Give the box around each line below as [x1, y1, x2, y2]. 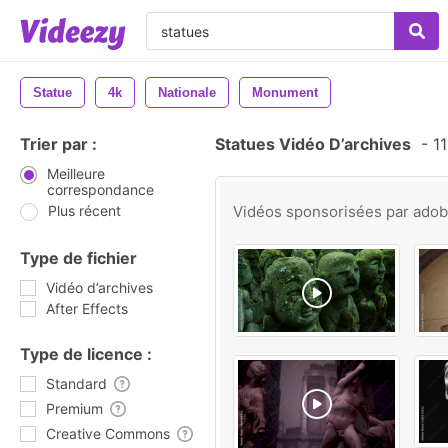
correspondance [46, 181, 154, 198]
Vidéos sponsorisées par [233, 202, 413, 221]
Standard [46, 375, 107, 392]
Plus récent [48, 202, 121, 219]
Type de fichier [20, 248, 137, 268]
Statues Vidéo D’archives [215, 134, 411, 154]
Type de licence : [20, 344, 152, 364]
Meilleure [46, 165, 105, 182]
